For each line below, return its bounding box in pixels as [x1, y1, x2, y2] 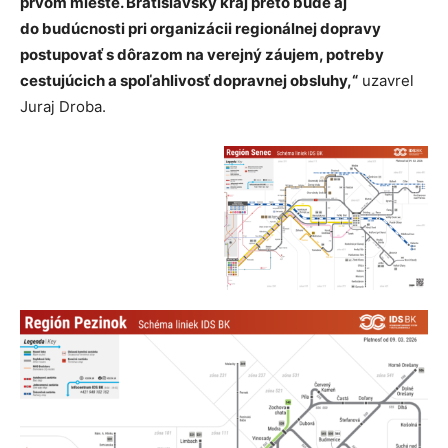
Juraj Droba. [20, 97, 106, 117]
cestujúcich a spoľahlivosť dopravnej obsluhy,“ [20, 71, 358, 91]
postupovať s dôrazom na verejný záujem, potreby [20, 45, 384, 65]
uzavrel [358, 71, 414, 91]
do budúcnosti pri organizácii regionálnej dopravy [20, 19, 381, 39]
